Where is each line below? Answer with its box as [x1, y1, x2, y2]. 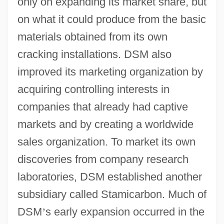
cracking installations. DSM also [17, 47, 171, 60]
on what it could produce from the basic [17, 12, 206, 25]
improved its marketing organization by [17, 65, 203, 78]
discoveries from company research [17, 152, 188, 165]
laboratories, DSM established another [17, 170, 202, 183]
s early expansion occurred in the [45, 205, 204, 218]
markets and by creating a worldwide [17, 117, 193, 130]
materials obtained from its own [17, 30, 167, 43]
